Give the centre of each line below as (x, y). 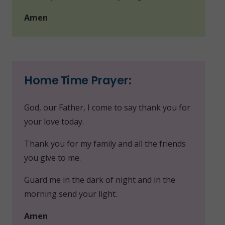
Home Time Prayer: (78, 80)
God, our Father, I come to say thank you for (107, 107)
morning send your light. (71, 194)
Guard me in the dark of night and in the (100, 180)
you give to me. (52, 157)
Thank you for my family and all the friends (105, 143)
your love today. (54, 121)
